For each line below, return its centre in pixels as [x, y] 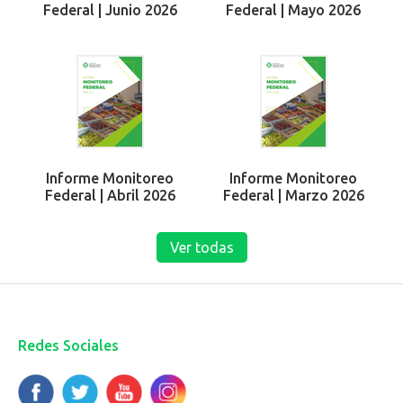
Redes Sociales [68, 345]
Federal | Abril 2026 [110, 195]
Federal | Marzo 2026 [293, 195]
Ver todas [201, 247]
